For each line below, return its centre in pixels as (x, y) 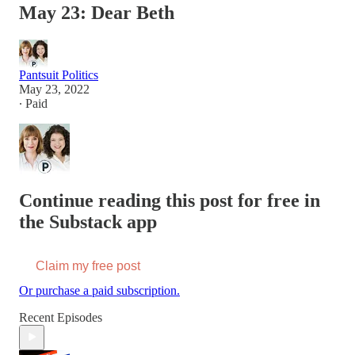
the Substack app (88, 221)
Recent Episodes (61, 317)
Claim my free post (88, 265)
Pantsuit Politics (59, 74)
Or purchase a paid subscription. (99, 290)
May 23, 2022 (54, 89)
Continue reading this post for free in (170, 200)
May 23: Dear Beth (97, 12)
